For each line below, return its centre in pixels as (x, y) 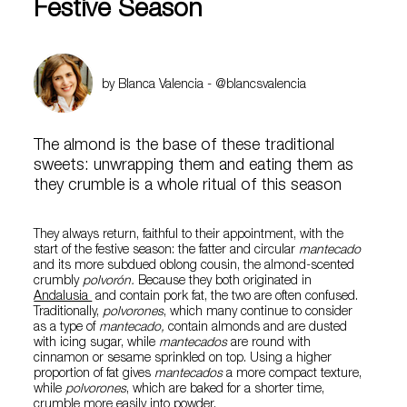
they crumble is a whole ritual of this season (188, 186)
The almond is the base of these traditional (184, 146)
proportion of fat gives (94, 374)
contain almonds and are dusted (256, 328)
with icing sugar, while (97, 343)
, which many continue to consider (258, 313)
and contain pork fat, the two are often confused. (225, 297)
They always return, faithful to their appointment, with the (189, 235)
